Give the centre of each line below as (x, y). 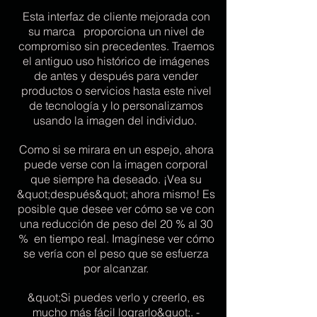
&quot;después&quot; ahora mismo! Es (116, 194)
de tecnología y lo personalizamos (116, 105)
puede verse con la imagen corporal (116, 164)
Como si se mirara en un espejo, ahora (116, 149)
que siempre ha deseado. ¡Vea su (116, 179)
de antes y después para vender (116, 76)
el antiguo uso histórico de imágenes (116, 61)
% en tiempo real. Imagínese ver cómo (116, 238)
